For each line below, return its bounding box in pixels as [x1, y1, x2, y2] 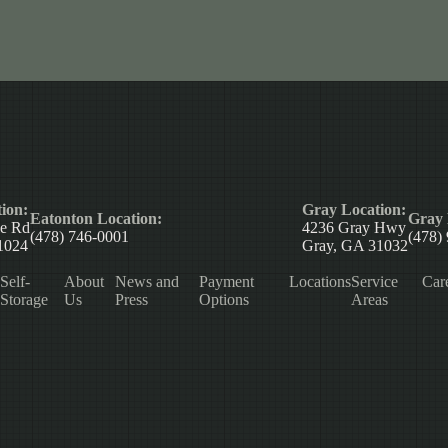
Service [350, 273, 398, 291]
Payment [198, 273, 254, 291]
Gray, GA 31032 [301, 237, 408, 255]
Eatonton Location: [29, 210, 162, 228]
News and [115, 273, 180, 291]
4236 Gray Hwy [301, 219, 406, 237]
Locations [288, 273, 351, 291]
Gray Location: [301, 201, 406, 219]
